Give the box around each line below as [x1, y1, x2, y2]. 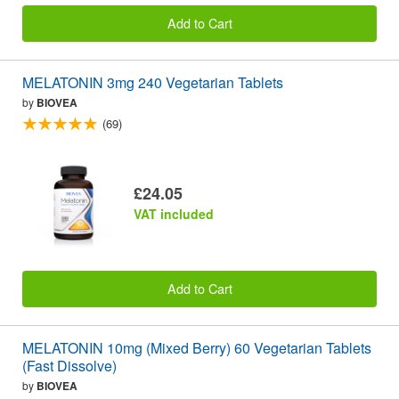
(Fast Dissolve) [22, 354, 117, 376]
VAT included [134, 204, 214, 223]
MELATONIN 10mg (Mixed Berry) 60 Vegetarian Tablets [22, 337, 371, 358]
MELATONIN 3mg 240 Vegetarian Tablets [22, 71, 283, 93]
